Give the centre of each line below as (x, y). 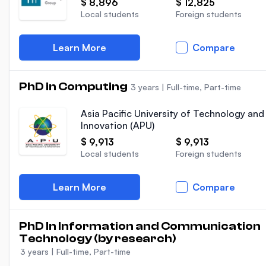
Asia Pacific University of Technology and (172, 113)
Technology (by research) (98, 238)
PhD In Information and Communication (140, 226)
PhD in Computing (74, 86)
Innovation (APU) (118, 125)
